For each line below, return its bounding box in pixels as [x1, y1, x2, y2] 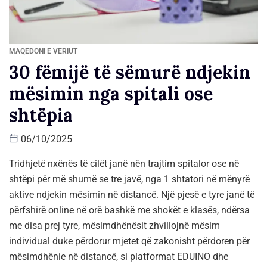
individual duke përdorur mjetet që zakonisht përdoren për [9, 235, 250, 247]
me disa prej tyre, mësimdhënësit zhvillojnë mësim [9, 219, 220, 231]
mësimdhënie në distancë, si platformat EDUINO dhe [9, 250, 228, 262]
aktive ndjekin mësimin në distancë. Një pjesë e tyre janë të [9, 188, 254, 200]
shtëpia [9, 103, 73, 126]
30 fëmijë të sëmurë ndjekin [9, 60, 250, 83]
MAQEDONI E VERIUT [9, 46, 77, 55]
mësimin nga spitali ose [9, 82, 213, 105]
